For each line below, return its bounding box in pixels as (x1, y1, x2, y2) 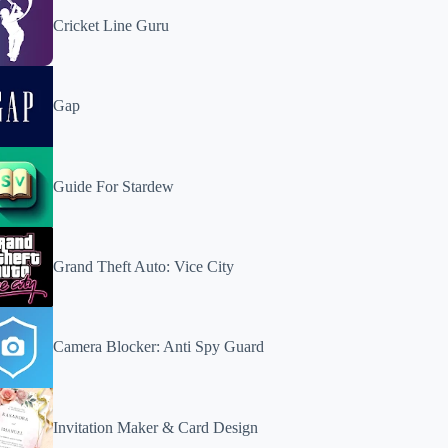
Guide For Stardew (53, 177, 175, 195)
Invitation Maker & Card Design (53, 418, 259, 436)
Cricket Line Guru (53, 17, 170, 35)
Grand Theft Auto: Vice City (53, 258, 235, 276)
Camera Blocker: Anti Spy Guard (53, 338, 265, 356)
